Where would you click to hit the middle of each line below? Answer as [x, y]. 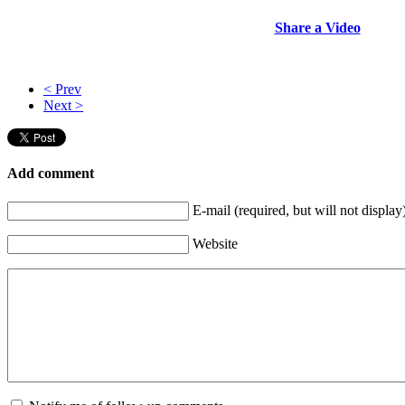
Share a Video [317, 28]
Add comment [51, 174]
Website [215, 243]
